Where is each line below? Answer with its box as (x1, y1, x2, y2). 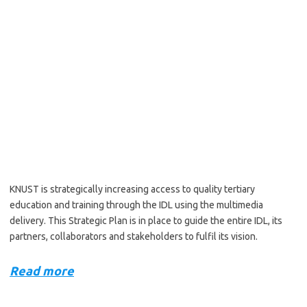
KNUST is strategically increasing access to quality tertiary (10, 184, 255, 195)
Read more (10, 264, 74, 278)
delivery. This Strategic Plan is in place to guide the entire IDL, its (10, 215, 282, 226)
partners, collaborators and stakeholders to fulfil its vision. (10, 231, 258, 242)
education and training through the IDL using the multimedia (10, 199, 263, 210)
